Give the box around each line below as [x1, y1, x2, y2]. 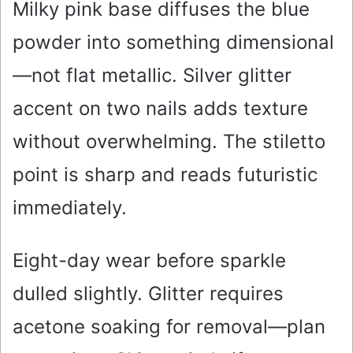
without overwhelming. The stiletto [13, 130, 325, 154]
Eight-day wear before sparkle [13, 249, 286, 273]
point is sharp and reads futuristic [13, 163, 318, 187]
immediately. [13, 196, 127, 220]
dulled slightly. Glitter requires [13, 282, 284, 306]
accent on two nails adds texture [13, 97, 308, 121]
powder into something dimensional [13, 31, 334, 54]
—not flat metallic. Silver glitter [13, 64, 292, 87]
